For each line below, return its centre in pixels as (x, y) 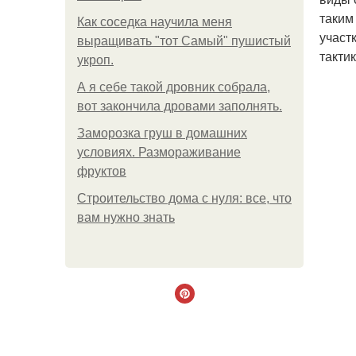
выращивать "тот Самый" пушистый (184, 41)
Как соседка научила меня (155, 22)
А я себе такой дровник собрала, (174, 87)
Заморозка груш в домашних (162, 133)
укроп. (95, 60)
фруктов (102, 171)
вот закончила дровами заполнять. (180, 106)
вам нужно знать (126, 217)
